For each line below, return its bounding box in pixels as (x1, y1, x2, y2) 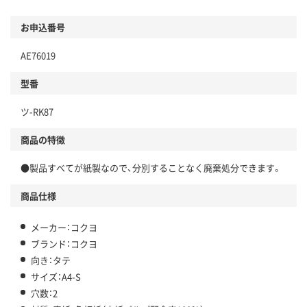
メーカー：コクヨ (31, 221, 97, 234)
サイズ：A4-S (31, 270, 81, 284)
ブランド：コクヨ (31, 237, 97, 251)
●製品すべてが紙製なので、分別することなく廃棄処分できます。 (21, 161, 282, 175)
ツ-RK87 (21, 105, 53, 119)
